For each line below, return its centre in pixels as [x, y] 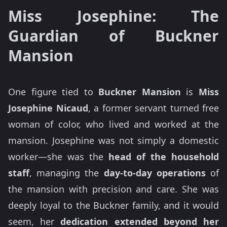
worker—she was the [58, 157]
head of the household [164, 157]
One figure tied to [53, 92]
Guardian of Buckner [113, 36]
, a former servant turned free [153, 108]
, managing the [67, 173]
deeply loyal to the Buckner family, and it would [113, 205]
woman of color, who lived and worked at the [113, 124]
